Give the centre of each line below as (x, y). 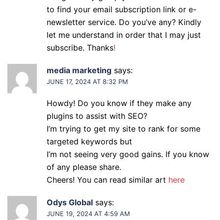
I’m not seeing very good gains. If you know (128, 154)
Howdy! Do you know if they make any (119, 103)
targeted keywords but (89, 141)
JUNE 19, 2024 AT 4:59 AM (88, 214)
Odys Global (70, 202)
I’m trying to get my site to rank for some (124, 129)
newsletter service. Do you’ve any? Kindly (124, 22)
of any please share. (84, 167)
